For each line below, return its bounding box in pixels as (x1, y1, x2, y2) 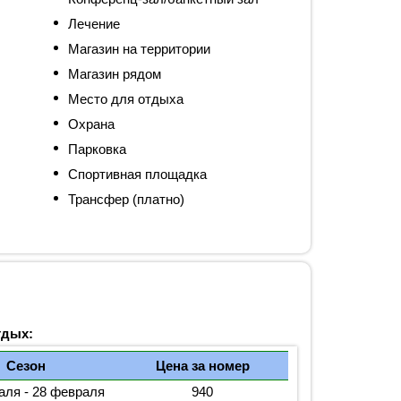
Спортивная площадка (68, 166, 208, 183)
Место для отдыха (68, 91, 184, 107)
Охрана (68, 116, 115, 132)
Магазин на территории (68, 41, 211, 57)
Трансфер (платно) (68, 192, 185, 208)
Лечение (68, 16, 121, 32)
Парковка (68, 141, 127, 158)
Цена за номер (155, 357, 250, 373)
